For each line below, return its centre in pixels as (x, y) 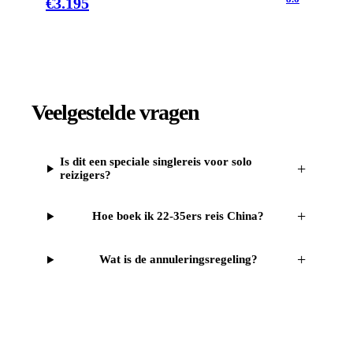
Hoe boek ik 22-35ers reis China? (178, 216)
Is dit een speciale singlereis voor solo (156, 162)
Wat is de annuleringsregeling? (178, 260)
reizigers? (85, 175)
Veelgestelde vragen (115, 113)
